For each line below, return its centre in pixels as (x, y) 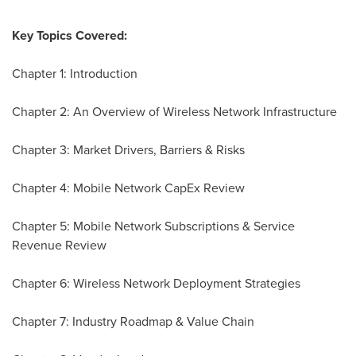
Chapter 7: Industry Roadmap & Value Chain (133, 322)
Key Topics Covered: (70, 36)
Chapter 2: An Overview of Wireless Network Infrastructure (174, 112)
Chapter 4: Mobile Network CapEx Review (128, 188)
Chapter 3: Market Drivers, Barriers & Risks (128, 150)
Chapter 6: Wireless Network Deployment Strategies (156, 284)
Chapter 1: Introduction (75, 74)
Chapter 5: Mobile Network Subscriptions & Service (153, 226)
